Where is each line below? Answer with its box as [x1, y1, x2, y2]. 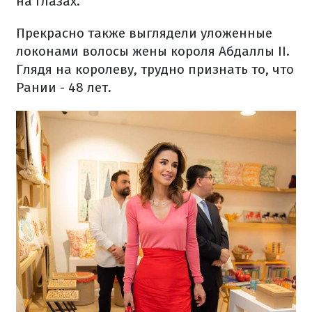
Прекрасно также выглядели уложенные [16, 25, 272, 41]
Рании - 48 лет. [16, 79, 111, 95]
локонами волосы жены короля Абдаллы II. [16, 43, 290, 59]
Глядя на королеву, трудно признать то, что [16, 61, 294, 77]
